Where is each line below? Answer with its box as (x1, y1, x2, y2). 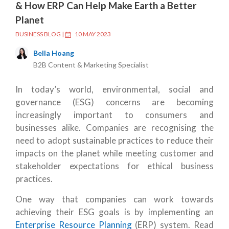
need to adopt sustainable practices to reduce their (15, 135, 214, 146)
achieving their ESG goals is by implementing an (15, 207, 214, 217)
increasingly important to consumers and (15, 109, 214, 120)
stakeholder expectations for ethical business (15, 161, 214, 171)
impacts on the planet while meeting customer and (15, 148, 214, 158)
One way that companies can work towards (15, 194, 214, 204)
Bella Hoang (33, 49, 74, 57)
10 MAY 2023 (75, 30, 111, 38)
